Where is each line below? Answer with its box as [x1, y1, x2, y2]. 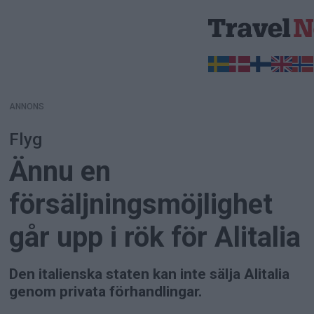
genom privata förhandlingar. [9, 282, 203, 300]
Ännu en [9, 154, 111, 188]
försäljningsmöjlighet [9, 187, 273, 221]
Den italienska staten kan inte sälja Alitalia [9, 265, 290, 282]
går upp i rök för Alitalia [9, 220, 301, 254]
